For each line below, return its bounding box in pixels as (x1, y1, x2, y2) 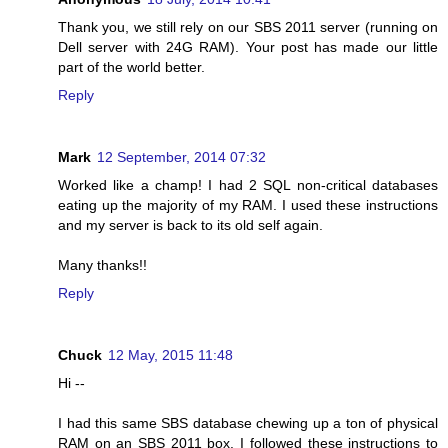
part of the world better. (58, 59, 205, 76)
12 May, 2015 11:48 (108, 347, 233, 364)
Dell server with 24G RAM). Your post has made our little (58, 39, 438, 56)
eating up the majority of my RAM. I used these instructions (58, 197, 438, 214)
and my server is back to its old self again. (58, 217, 323, 234)
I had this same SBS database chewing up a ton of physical (58, 415, 438, 432)
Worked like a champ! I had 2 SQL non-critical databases (58, 177, 438, 194)
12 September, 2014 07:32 (97, 149, 266, 166)
